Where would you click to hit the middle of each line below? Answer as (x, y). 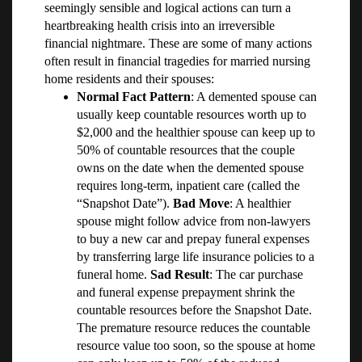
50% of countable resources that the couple (186, 150)
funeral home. (114, 275)
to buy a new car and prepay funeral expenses (193, 239)
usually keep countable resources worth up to (192, 115)
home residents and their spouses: (129, 79)
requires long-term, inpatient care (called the (188, 186)
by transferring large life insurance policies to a (196, 257)
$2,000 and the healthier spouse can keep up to (196, 133)
